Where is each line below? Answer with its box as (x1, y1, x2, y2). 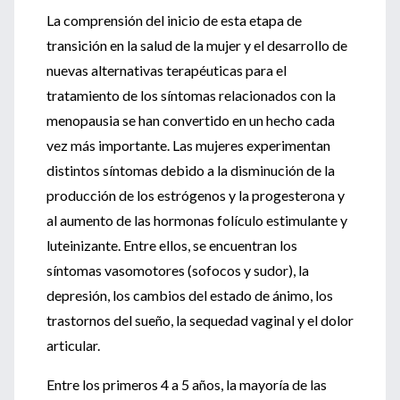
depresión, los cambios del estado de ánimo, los (46, 287, 333, 304)
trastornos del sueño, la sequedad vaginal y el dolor (46, 312, 354, 329)
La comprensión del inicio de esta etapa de (46, 12, 302, 29)
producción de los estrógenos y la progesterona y (46, 187, 345, 204)
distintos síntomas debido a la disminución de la (46, 162, 335, 179)
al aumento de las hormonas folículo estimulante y (46, 212, 347, 229)
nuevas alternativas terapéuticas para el (46, 62, 287, 79)
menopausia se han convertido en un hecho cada (46, 112, 335, 129)
